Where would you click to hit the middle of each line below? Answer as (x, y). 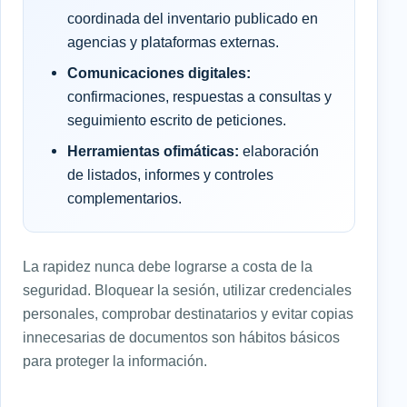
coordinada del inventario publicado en (193, 19)
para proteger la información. (115, 361)
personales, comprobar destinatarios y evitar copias (188, 314)
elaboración (279, 151)
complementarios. (124, 199)
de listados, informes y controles (170, 175)
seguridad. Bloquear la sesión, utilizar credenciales (187, 290)
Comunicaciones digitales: (159, 73)
